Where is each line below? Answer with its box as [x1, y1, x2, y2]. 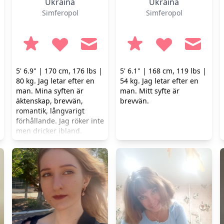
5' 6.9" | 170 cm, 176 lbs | [16, 66, 102, 75]
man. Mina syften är [16, 86, 83, 95]
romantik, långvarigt [16, 106, 84, 115]
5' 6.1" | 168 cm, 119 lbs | [120, 66, 206, 75]
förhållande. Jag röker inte [16, 116, 104, 125]
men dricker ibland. [16, 126, 82, 135]
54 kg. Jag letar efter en [120, 76, 198, 85]
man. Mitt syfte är [120, 86, 179, 95]
